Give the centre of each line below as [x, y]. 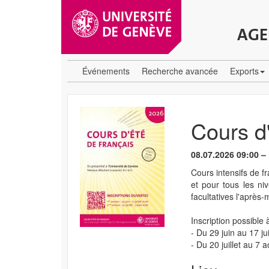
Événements [106, 71]
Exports [244, 71]
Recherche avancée [180, 71]
